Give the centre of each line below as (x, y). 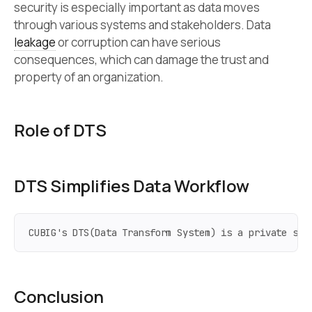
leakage (35, 42)
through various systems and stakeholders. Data (142, 25)
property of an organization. (89, 77)
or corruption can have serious (138, 42)
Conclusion (59, 296)
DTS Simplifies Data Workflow (132, 186)
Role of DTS (60, 130)
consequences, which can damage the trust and (141, 60)
